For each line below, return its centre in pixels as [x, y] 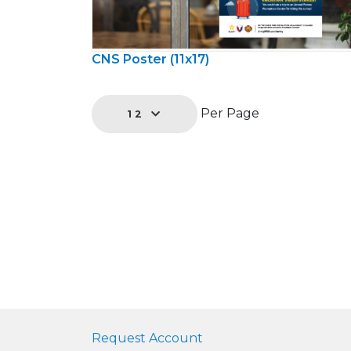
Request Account [147, 338]
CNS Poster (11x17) [150, 59]
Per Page [229, 113]
